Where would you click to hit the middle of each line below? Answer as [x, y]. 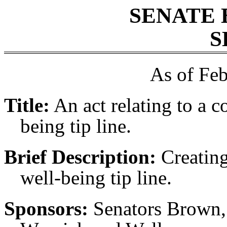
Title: [27, 105]
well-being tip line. [96, 178]
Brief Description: [80, 157]
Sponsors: [46, 209]
